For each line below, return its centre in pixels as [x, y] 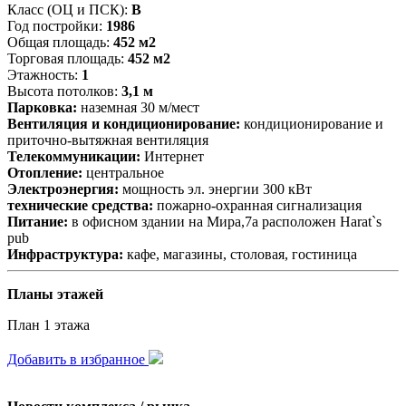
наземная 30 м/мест [138, 107]
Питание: [38, 221]
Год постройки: [57, 25]
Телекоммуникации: [74, 156]
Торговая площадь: [68, 58]
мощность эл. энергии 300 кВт [215, 188]
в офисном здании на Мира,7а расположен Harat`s [225, 221]
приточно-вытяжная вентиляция [108, 140]
